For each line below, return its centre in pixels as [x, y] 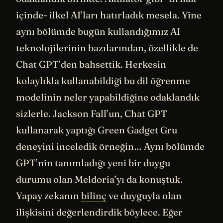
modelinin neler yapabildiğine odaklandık [108, 97]
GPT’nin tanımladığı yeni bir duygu [93, 163]
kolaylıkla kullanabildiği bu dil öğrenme [103, 81]
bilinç [94, 196]
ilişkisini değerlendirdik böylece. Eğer [99, 212]
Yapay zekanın [49, 196]
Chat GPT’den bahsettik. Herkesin [91, 64]
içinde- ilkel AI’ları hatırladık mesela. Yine [109, 15]
